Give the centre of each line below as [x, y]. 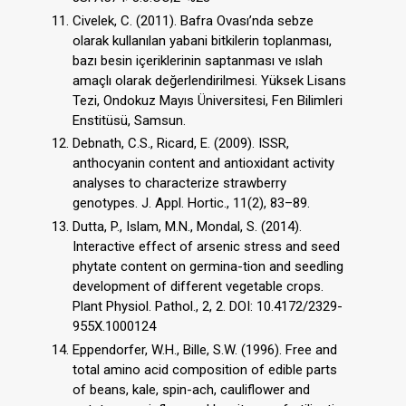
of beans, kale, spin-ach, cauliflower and [191, 389]
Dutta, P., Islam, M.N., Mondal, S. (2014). [187, 227]
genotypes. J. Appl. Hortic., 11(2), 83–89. [191, 203]
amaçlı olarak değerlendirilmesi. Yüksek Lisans [209, 80]
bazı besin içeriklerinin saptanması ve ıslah [198, 60]
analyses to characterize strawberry [179, 184]
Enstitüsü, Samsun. [129, 120]
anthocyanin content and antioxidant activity [203, 164]
